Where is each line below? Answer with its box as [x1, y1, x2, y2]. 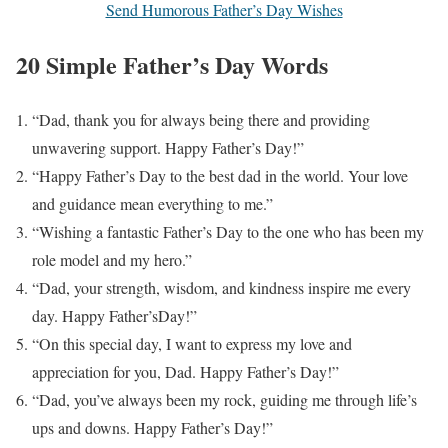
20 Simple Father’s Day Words [16, 46, 328, 82]
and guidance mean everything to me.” [32, 192, 273, 214]
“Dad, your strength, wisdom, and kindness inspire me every [32, 276, 411, 298]
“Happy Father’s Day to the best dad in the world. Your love [32, 164, 408, 186]
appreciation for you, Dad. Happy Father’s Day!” [32, 360, 339, 382]
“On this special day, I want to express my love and [32, 332, 352, 354]
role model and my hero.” [32, 248, 192, 270]
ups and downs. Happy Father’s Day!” [32, 416, 273, 438]
